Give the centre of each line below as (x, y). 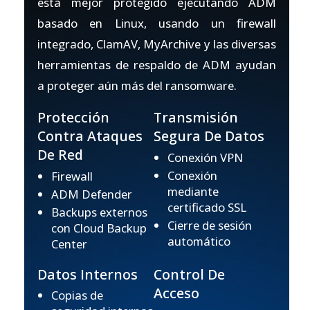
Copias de (77, 295)
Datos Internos (88, 274)
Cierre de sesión (210, 225)
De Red (61, 155)
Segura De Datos (209, 136)
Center (70, 244)
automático (199, 241)
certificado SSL (207, 207)
